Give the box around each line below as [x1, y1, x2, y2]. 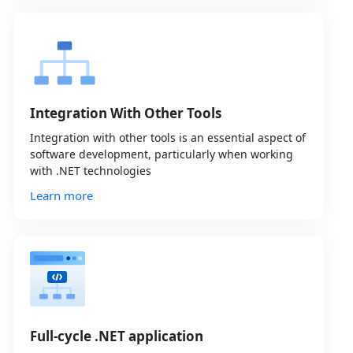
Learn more [29, 188, 93, 204]
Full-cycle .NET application [29, 327, 203, 346]
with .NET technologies [29, 163, 151, 179]
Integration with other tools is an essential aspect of [29, 130, 306, 146]
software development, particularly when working [29, 147, 293, 162]
